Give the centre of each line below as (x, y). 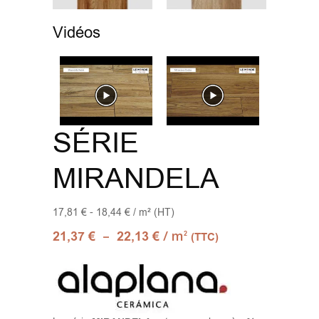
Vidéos (77, 32)
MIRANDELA (136, 179)
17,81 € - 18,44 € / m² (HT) (114, 213)
